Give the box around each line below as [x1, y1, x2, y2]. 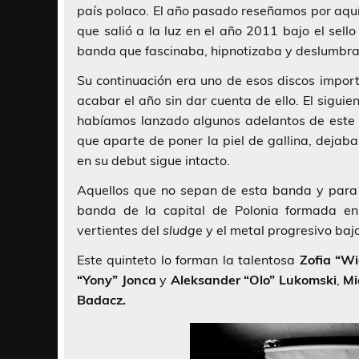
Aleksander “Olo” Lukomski [170, 271, 337, 288]
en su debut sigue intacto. [77, 151, 230, 168]
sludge [163, 221, 206, 238]
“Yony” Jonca [77, 271, 156, 288]
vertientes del [77, 221, 163, 238]
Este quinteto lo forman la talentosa [77, 251, 300, 268]
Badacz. [77, 291, 126, 308]
